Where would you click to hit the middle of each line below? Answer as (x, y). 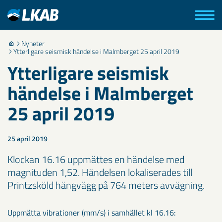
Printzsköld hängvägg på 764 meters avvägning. (106, 185)
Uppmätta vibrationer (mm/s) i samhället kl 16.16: (91, 213)
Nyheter (33, 43)
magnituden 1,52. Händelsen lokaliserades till (100, 172)
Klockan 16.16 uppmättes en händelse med (96, 159)
